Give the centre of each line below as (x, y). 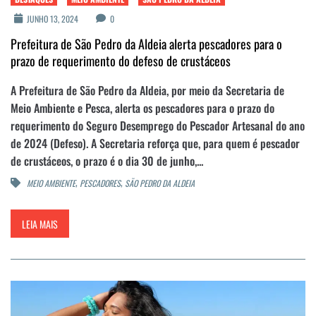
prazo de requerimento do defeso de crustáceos (121, 60)
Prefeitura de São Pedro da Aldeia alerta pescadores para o (146, 43)
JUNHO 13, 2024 (52, 18)
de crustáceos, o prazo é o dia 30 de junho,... (107, 160)
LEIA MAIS (40, 224)
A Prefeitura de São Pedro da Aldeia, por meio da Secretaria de (147, 90)
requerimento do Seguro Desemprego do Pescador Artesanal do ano (158, 125)
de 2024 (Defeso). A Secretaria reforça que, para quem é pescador (155, 143)
